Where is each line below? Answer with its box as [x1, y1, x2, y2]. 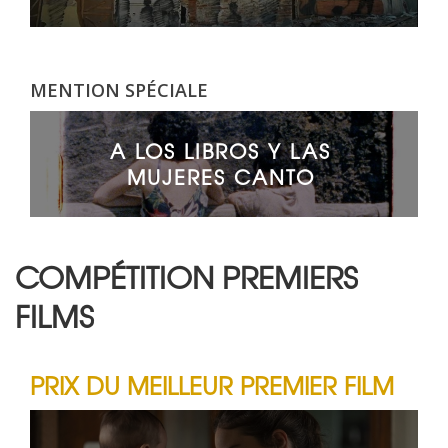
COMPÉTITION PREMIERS [15, 253, 358, 298]
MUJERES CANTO [126, 161, 315, 191]
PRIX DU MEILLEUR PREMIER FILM [30, 366, 394, 402]
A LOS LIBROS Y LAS [110, 135, 331, 165]
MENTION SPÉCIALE [30, 77, 208, 102]
